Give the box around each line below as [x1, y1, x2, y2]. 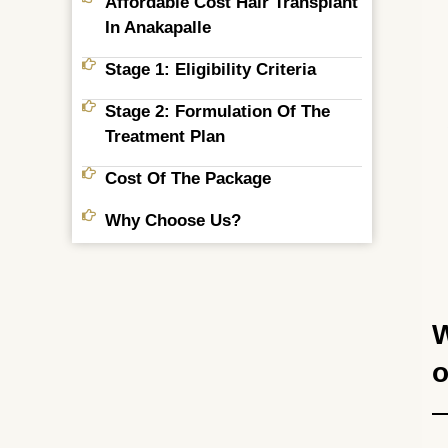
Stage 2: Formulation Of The [104, 102, 330, 121]
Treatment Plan [104, 127, 225, 146]
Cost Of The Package [104, 169, 271, 188]
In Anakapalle [104, 18, 211, 37]
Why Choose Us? [104, 211, 241, 230]
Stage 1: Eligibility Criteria [104, 60, 316, 79]
